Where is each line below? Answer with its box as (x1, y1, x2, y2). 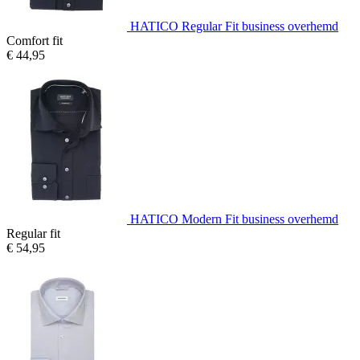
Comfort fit (6, 33, 63, 47)
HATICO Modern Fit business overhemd (130, 211, 338, 226)
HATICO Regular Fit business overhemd (130, 18, 338, 33)
